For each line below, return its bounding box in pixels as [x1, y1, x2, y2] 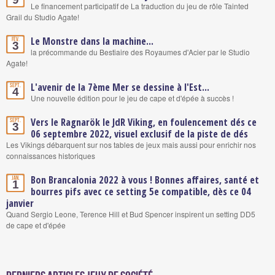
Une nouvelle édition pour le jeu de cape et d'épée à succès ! [31, 92, 234, 103]
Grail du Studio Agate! [6, 11, 79, 22]
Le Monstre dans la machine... [31, 34, 153, 48]
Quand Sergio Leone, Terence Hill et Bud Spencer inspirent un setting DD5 [6, 208, 255, 219]
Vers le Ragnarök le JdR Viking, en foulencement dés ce [31, 115, 257, 129]
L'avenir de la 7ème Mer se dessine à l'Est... [31, 80, 209, 94]
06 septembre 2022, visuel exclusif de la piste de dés [31, 126, 248, 141]
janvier [6, 196, 34, 210]
